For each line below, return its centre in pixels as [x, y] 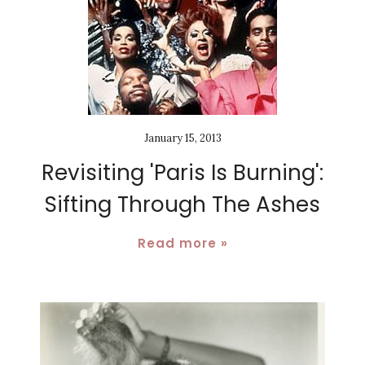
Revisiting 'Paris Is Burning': [182, 172]
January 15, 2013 [182, 138]
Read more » [182, 243]
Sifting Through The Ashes [182, 204]
